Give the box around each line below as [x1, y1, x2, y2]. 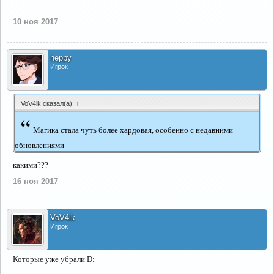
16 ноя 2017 [13, 177, 58, 186]
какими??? [13, 160, 48, 169]
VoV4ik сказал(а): [21, 100, 76, 107]
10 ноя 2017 [13, 17, 58, 26]
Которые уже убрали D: [13, 254, 95, 264]
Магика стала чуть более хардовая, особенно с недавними [33, 125, 233, 135]
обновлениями [15, 141, 64, 150]
